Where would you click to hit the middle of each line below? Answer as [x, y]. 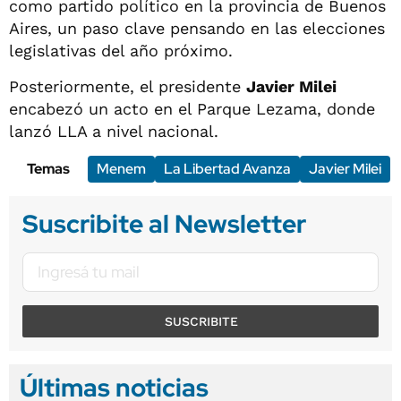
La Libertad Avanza [227, 169]
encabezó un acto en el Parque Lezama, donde [192, 109]
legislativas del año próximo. [121, 51]
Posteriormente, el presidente [128, 87]
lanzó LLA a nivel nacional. [114, 132]
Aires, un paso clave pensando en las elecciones [197, 29]
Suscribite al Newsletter [164, 224]
